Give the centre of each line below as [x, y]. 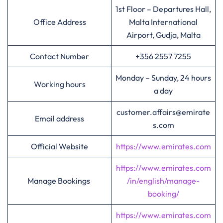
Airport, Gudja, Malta [163, 35]
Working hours [59, 84]
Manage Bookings [59, 181]
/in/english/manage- [163, 181]
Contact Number [59, 56]
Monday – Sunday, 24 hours [163, 78]
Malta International [163, 22]
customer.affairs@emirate [163, 112]
